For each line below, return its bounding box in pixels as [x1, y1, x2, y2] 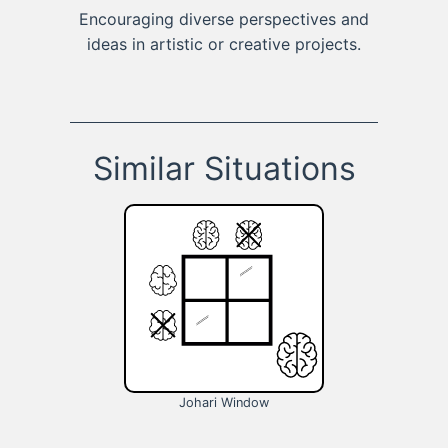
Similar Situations [92, 149, 356, 189]
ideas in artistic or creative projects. [87, 33, 361, 54]
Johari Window [179, 394, 269, 410]
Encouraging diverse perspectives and [79, 8, 369, 29]
